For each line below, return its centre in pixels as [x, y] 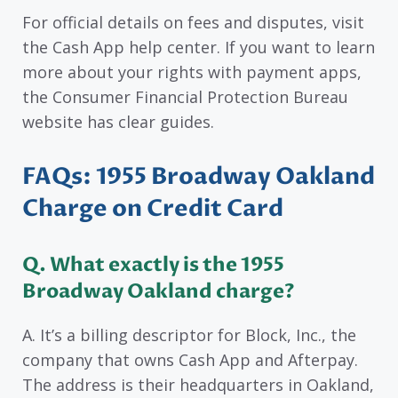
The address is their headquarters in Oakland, [198, 385]
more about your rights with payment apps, [192, 72]
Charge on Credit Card [153, 209]
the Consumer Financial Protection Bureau [185, 96]
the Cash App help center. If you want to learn [199, 47]
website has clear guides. [118, 121]
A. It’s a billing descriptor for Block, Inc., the [189, 335]
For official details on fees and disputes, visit [193, 22]
